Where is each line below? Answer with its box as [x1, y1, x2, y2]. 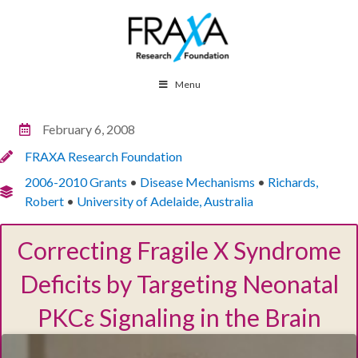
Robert [25, 193, 64, 209]
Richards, [268, 174, 318, 189]
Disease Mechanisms [140, 174, 255, 189]
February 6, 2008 [42, 121, 135, 137]
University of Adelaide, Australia [77, 193, 253, 209]
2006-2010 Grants [25, 174, 127, 189]
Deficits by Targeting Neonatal [19, 269, 339, 298]
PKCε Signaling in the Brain [37, 303, 321, 332]
